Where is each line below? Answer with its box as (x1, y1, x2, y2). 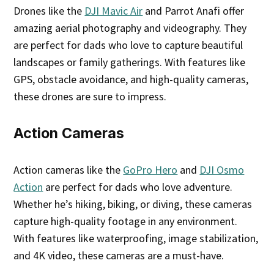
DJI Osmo (199, 163, 245, 177)
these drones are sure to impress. (13, 89, 167, 104)
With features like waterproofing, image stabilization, (13, 231, 259, 246)
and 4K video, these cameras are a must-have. (13, 248, 224, 263)
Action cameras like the (13, 163, 124, 177)
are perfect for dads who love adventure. (43, 180, 233, 194)
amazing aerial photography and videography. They (13, 21, 247, 35)
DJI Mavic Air (84, 4, 143, 18)
